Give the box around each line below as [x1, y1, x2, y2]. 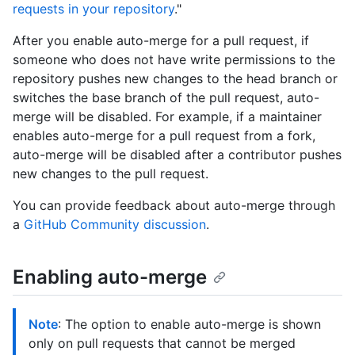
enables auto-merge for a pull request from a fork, [13, 128, 315, 144]
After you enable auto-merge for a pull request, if [13, 32, 309, 49]
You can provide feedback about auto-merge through [13, 197, 335, 214]
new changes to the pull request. [13, 166, 208, 182]
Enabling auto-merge [13, 265, 207, 289]
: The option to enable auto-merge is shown [58, 316, 321, 333]
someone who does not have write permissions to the [13, 52, 335, 68]
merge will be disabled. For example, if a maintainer [13, 109, 322, 125]
